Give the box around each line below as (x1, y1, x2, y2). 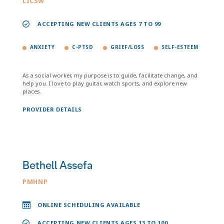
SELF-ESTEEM (161, 44, 198, 50)
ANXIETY (30, 44, 55, 50)
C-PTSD (72, 44, 93, 50)
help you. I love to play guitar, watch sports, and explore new (22, 79, 187, 87)
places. (22, 87, 41, 95)
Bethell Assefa (22, 158, 92, 172)
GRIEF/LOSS (110, 44, 144, 50)
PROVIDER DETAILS (22, 105, 82, 113)
